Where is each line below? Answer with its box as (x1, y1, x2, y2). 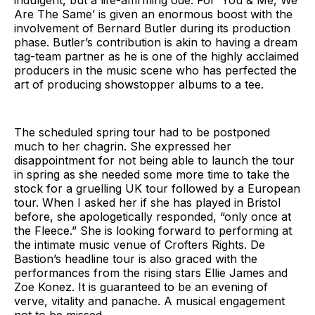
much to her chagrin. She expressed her (14, 139, 231, 153)
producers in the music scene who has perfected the (14, 63, 297, 77)
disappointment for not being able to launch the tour (14, 153, 295, 167)
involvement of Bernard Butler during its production (14, 20, 290, 35)
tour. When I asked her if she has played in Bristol (14, 195, 281, 210)
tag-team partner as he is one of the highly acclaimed (14, 49, 299, 63)
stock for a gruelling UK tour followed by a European (14, 181, 300, 195)
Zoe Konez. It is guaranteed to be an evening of (14, 279, 268, 294)
